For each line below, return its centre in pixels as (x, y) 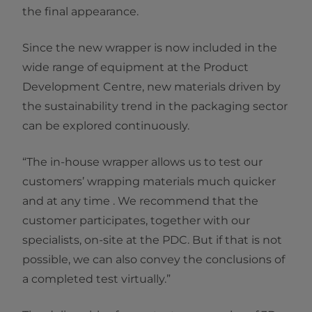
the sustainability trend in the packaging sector (155, 107)
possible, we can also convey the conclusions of (154, 260)
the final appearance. (80, 12)
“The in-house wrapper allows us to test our (142, 162)
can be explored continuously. (107, 126)
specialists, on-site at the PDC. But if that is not (152, 240)
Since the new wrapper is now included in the (150, 48)
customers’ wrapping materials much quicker (149, 182)
